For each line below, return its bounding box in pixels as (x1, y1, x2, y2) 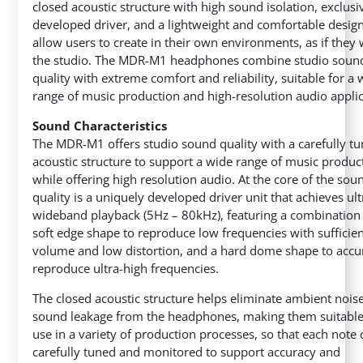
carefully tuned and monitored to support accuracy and (32, 343, 341, 360)
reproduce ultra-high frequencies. (32, 259, 220, 276)
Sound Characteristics (32, 117, 168, 134)
